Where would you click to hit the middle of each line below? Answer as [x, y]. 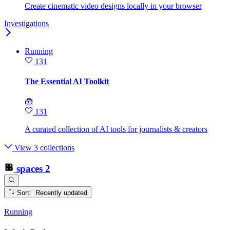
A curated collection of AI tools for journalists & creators [116, 129]
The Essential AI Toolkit [67, 82]
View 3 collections [43, 148]
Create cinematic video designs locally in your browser [113, 6]
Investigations [26, 23]
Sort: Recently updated [62, 193]
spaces [29, 168]
